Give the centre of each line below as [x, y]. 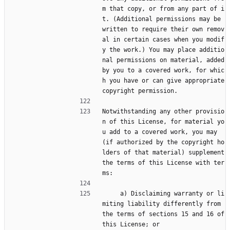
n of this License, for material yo [163, 122]
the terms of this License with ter [163, 163]
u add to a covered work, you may [160, 132]
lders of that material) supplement [163, 153]
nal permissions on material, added [163, 60]
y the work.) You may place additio [163, 50]
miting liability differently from [161, 204]
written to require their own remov [163, 30]
